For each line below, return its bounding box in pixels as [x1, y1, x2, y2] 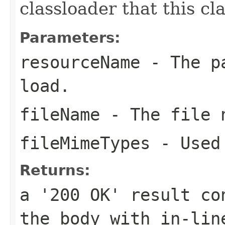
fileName [20, 104, 100, 125]
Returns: [20, 161, 90, 179]
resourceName [20, 52, 140, 72]
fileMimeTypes [20, 133, 150, 153]
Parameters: [20, 29, 121, 46]
